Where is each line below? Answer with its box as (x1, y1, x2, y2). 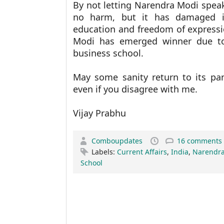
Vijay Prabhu (73, 107, 126, 119)
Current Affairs (117, 147, 167, 156)
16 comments (177, 136, 222, 145)
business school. (73, 47, 143, 59)
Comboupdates (91, 136, 144, 145)
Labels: (91, 147, 117, 156)
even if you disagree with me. (73, 83, 202, 95)
